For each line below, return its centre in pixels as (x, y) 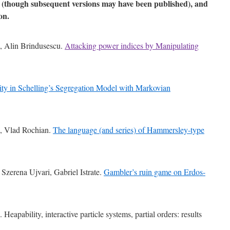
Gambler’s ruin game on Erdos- (155, 172)
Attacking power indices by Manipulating (132, 45)
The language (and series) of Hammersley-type (129, 130)
